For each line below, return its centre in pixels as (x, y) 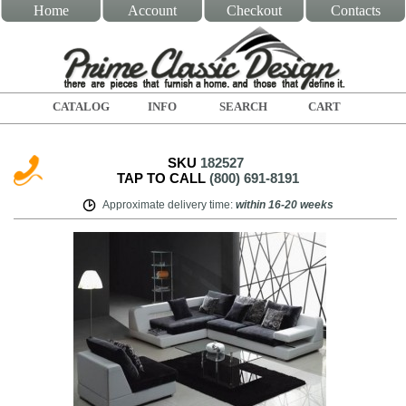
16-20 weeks (300, 204)
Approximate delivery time (166, 204)
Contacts (355, 10)
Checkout (254, 10)
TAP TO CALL (163, 178)
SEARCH (244, 106)
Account (152, 10)
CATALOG (82, 106)
